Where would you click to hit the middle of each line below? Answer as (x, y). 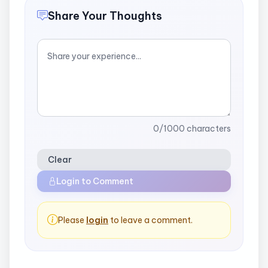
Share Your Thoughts (105, 16)
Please (72, 220)
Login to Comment (95, 181)
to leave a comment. (150, 220)
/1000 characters (195, 128)
